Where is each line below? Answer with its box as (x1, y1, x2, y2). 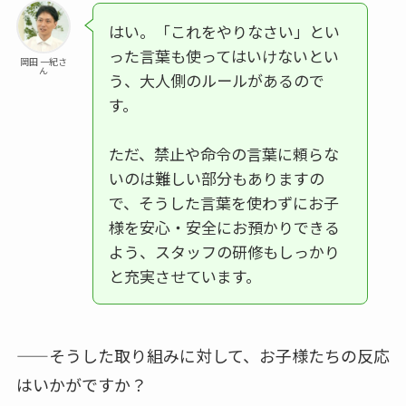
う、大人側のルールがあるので (108, 69, 324, 92)
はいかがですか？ (15, 372, 147, 397)
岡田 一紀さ (19, 54, 67, 69)
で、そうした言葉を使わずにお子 (108, 191, 339, 215)
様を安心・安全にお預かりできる (108, 216, 340, 239)
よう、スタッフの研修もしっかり (108, 240, 340, 264)
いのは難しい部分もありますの (108, 167, 324, 190)
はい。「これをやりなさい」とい (108, 20, 340, 43)
